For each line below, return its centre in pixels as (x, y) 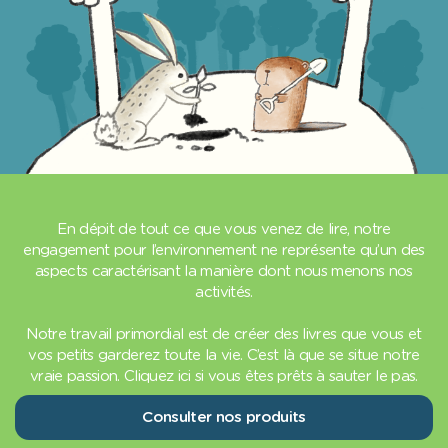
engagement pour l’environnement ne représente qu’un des (224, 251)
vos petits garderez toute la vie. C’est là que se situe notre (224, 356)
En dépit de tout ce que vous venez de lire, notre (224, 230)
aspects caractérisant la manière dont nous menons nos (224, 272)
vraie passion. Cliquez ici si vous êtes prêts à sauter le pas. (224, 377)
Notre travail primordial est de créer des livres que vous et (224, 335)
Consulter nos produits (224, 417)
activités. (224, 293)
